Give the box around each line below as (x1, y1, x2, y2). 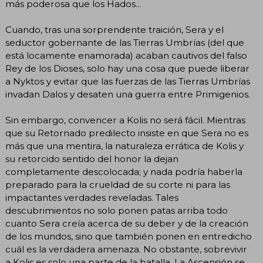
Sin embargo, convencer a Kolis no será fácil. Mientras (5, 114, 245, 126)
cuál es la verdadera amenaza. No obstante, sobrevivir (5, 244, 247, 255)
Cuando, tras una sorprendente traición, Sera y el (5, 24, 224, 36)
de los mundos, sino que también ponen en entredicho (5, 231, 252, 242)
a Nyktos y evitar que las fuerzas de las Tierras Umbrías (5, 76, 250, 87)
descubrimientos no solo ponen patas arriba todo (5, 205, 228, 217)
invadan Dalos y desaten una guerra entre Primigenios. (5, 89, 250, 100)
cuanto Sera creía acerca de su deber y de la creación (5, 218, 248, 230)
